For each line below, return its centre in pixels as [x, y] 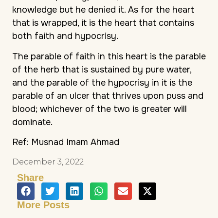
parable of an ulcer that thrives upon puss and [108, 96]
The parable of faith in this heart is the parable [109, 56]
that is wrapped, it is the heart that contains [103, 23]
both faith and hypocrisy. [65, 36]
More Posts [43, 205]
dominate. [32, 122]
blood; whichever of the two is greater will [100, 109]
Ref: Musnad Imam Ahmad [66, 142]
